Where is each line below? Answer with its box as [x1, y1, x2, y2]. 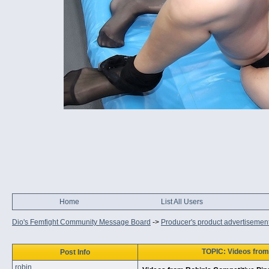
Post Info [60, 248, 90, 256]
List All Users [161, 198, 203, 206]
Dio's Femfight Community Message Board [12, 218, 151, 226]
